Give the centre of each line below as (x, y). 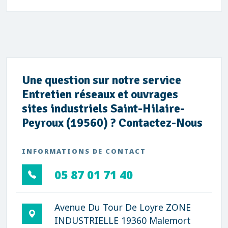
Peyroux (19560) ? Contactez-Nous (112, 123)
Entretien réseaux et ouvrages (100, 94)
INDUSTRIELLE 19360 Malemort (123, 220)
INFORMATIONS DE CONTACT (84, 151)
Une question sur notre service (102, 80)
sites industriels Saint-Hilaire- (103, 109)
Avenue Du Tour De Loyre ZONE (123, 207)
